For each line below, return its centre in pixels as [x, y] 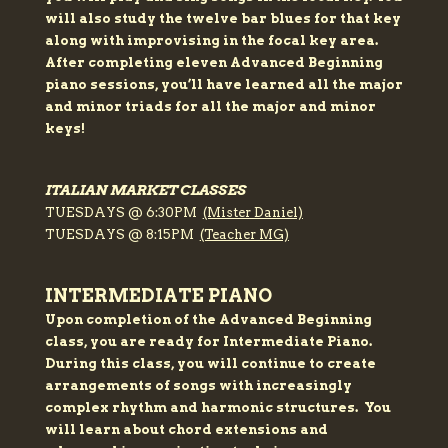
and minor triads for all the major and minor [210, 107]
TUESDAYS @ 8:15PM [122, 235]
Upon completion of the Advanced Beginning [208, 320]
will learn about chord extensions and [186, 430]
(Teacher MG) [244, 235]
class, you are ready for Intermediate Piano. [208, 342]
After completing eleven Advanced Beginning [213, 63]
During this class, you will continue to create [210, 364]
